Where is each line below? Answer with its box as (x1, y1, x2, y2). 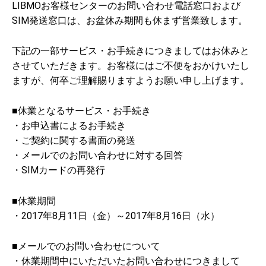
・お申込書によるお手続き (12, 120, 126, 132)
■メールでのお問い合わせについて (12, 240, 160, 252)
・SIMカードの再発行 (12, 164, 105, 176)
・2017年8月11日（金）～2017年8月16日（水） (12, 210, 220, 221)
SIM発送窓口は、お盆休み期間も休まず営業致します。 (12, 14, 248, 26)
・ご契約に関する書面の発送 (12, 135, 135, 147)
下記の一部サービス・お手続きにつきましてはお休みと (12, 45, 249, 56)
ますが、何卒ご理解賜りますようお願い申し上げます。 (12, 74, 249, 86)
